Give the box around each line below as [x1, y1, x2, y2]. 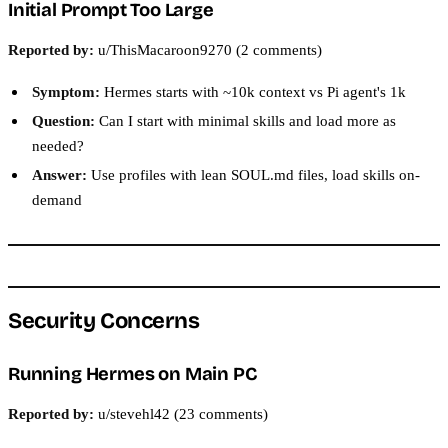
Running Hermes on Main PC [8, 362, 258, 385]
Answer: [32, 165, 87, 183]
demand [32, 190, 82, 208]
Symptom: [32, 82, 100, 100]
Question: [32, 111, 95, 129]
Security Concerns [8, 307, 200, 334]
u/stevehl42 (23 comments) [94, 404, 268, 422]
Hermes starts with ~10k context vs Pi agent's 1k [100, 82, 406, 100]
